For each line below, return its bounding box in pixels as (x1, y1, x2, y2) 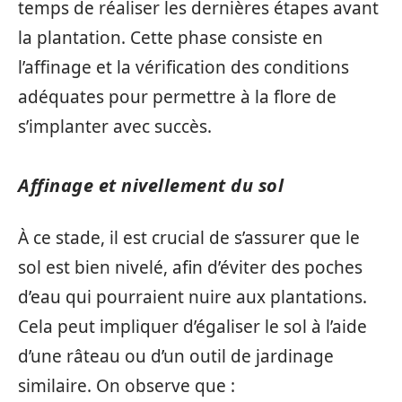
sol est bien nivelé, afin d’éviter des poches (18, 256, 363, 279)
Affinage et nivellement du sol (18, 172, 284, 197)
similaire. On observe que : (18, 374, 235, 398)
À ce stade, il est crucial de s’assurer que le (18, 226, 360, 249)
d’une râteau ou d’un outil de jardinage (18, 345, 334, 368)
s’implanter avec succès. (18, 114, 212, 138)
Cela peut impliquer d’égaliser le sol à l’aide (18, 315, 367, 338)
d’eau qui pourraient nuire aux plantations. (18, 285, 367, 309)
